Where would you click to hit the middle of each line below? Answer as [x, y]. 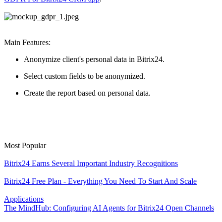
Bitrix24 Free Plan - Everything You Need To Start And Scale [100, 181]
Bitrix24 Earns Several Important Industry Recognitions [91, 164]
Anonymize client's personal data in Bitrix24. [94, 59]
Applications [24, 199]
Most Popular [25, 146]
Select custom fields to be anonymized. [84, 76]
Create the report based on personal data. [87, 93]
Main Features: [27, 43]
